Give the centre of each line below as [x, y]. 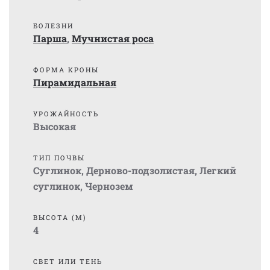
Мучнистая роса [113, 38]
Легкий [218, 170]
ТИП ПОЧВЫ [59, 158]
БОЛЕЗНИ [53, 26]
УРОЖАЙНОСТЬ [66, 114]
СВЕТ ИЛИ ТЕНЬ [68, 261]
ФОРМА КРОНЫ [66, 70]
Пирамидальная [75, 82]
